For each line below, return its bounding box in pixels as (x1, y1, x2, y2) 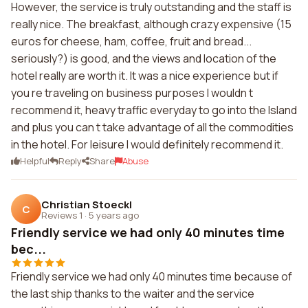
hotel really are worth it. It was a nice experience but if (11, 68, 278, 83)
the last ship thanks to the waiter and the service (11, 286, 254, 301)
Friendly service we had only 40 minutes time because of (11, 269, 292, 284)
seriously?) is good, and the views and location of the (11, 51, 276, 66)
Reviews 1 (41, 208, 82, 221)
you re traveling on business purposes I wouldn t (11, 85, 253, 100)
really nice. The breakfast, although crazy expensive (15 (11, 16, 291, 32)
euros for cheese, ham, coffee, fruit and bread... (11, 34, 252, 49)
